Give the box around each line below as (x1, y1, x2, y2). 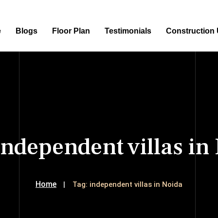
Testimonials (105, 27, 152, 35)
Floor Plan (52, 27, 91, 35)
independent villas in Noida (90, 180, 182, 189)
